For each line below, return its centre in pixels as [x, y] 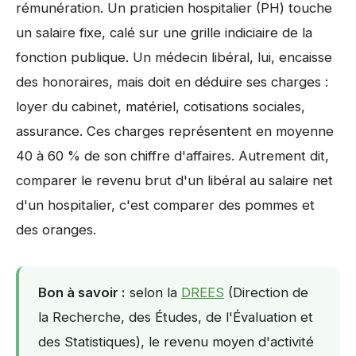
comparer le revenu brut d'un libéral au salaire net [174, 180]
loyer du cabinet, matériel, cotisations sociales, [161, 106]
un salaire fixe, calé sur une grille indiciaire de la [164, 32]
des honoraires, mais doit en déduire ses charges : [172, 81]
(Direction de [266, 292]
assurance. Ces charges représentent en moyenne [175, 131]
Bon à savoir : [82, 292]
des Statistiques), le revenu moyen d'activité [176, 341]
